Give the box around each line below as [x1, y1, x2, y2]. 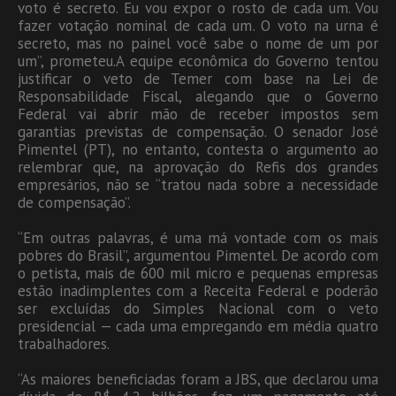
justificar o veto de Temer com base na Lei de [18, 68, 378, 88]
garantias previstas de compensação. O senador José [18, 121, 378, 141]
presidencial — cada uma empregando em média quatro [18, 316, 378, 336]
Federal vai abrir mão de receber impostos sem [18, 103, 378, 124]
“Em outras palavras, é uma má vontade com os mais [18, 227, 378, 247]
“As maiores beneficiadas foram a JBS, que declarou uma [18, 369, 378, 389]
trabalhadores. [18, 333, 110, 354]
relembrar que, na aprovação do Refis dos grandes [18, 156, 378, 177]
